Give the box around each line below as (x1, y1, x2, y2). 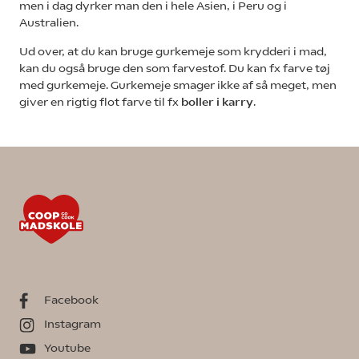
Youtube (44, 341, 91, 355)
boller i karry (181, 95, 253, 108)
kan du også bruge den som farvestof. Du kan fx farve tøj (19, 61, 330, 75)
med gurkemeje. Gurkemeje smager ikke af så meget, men (19, 78, 337, 91)
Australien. (19, 15, 79, 29)
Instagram (44, 317, 101, 331)
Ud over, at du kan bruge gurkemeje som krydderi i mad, (19, 44, 327, 58)
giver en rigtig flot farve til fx (19, 95, 181, 108)
